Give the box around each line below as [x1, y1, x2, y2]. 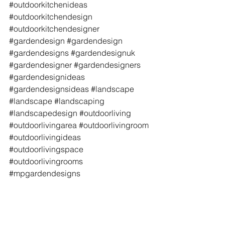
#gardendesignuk [71, 47, 135, 58]
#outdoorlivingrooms [9, 156, 83, 166]
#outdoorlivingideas [9, 132, 81, 142]
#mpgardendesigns [9, 168, 80, 178]
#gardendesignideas [9, 71, 85, 82]
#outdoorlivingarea [9, 120, 77, 130]
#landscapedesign [9, 107, 77, 118]
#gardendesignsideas [9, 83, 89, 94]
